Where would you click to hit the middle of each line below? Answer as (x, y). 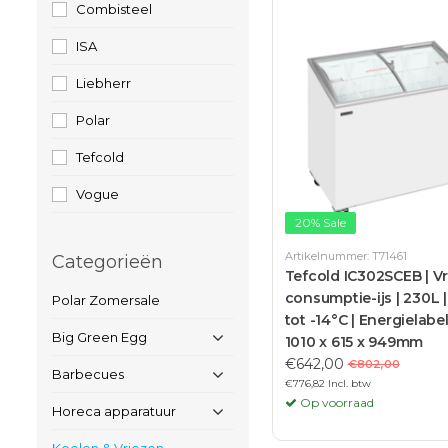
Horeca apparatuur (114, 411)
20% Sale (320, 222)
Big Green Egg (99, 337)
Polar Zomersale (106, 300)
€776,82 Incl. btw (327, 383)
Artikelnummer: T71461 (345, 255)
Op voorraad (335, 402)
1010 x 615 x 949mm (354, 341)
